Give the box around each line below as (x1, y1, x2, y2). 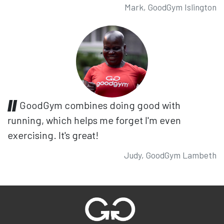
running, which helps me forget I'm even (7, 114, 181, 126)
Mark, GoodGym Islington (124, 1, 216, 13)
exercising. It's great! (7, 129, 98, 141)
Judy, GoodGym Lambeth (124, 149, 216, 161)
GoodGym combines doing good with (19, 99, 180, 111)
